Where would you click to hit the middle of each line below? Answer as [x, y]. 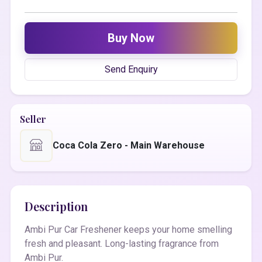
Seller [33, 119]
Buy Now [131, 38]
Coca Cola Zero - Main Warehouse [129, 145]
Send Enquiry [131, 69]
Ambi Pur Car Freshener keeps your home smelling [128, 229]
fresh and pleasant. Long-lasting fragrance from [122, 243]
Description [56, 206]
